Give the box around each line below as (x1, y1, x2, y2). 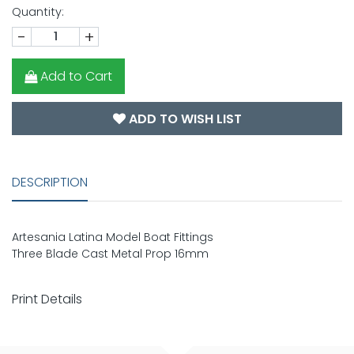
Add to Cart (40, 66, 112, 85)
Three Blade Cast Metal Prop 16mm (12, 246, 209, 262)
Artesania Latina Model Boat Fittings (12, 229, 213, 246)
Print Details (12, 290, 82, 309)
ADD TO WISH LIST (125, 110, 242, 129)
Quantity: (12, 4, 64, 21)
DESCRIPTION (12, 173, 88, 192)
